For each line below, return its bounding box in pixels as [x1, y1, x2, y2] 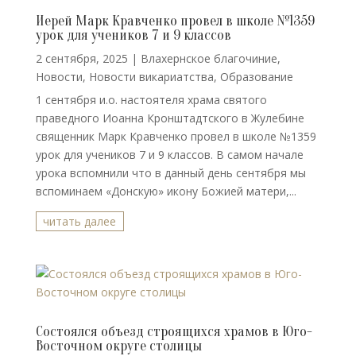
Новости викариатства [88, 69, 214, 84]
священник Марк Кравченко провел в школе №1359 [35, 129, 316, 144]
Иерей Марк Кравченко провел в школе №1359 [35, 13, 315, 29]
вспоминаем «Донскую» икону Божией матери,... [35, 184, 296, 199]
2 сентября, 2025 [35, 51, 128, 66]
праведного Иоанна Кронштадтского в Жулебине [35, 110, 304, 126]
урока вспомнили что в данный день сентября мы [35, 165, 306, 180]
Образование [219, 69, 293, 84]
